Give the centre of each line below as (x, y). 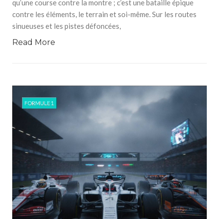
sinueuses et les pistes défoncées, (66, 26)
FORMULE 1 (39, 103)
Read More (34, 42)
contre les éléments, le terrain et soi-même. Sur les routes (104, 14)
